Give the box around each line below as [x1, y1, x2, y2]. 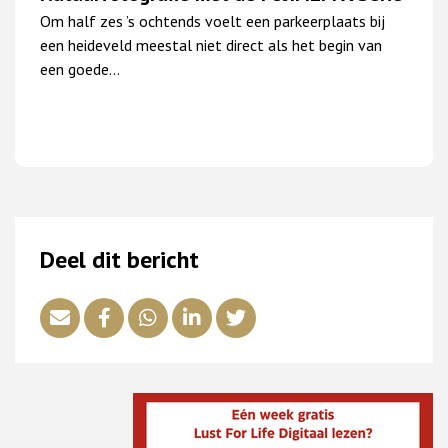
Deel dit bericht [40, 243, 199, 275]
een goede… [40, 58, 120, 79]
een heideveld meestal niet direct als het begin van [40, 34, 382, 55]
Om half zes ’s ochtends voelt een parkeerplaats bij [40, 10, 385, 31]
